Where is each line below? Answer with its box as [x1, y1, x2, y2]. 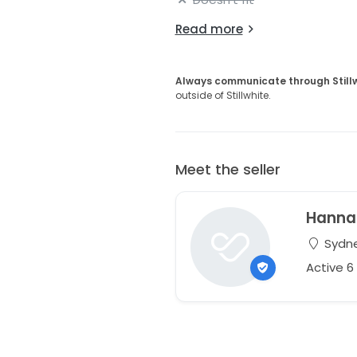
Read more [175, 20, 243, 37]
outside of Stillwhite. [175, 88, 271, 102]
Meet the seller [175, 159, 280, 179]
